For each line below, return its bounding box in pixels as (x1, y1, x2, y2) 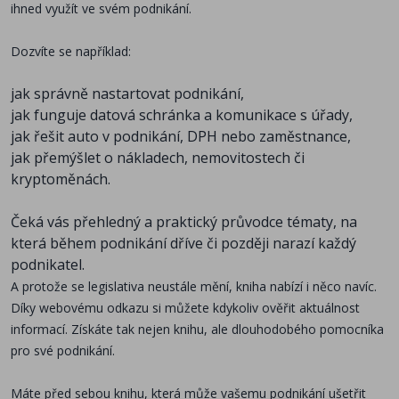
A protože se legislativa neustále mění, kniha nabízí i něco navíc (11, 278, 374, 296)
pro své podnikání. (11, 342, 115, 360)
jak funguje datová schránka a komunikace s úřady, (11, 105, 353, 126)
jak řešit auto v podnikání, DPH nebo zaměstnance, (11, 126, 351, 147)
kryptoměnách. (11, 169, 110, 190)
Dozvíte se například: (11, 43, 131, 61)
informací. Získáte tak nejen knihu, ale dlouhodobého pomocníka (11, 321, 384, 338)
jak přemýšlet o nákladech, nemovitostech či (11, 148, 305, 168)
